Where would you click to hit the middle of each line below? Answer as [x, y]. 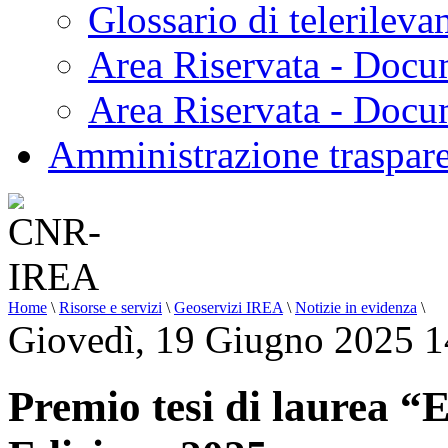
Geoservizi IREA [228, 307]
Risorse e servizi [110, 307]
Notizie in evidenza [356, 307]
